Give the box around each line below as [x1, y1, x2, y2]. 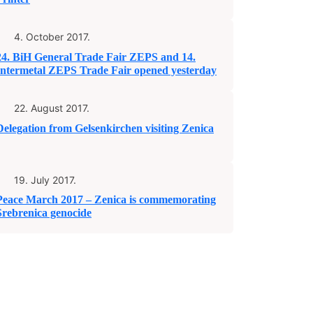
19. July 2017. [14, 173, 76, 186]
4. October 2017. [14, 31, 90, 43]
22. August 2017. [14, 102, 89, 115]
